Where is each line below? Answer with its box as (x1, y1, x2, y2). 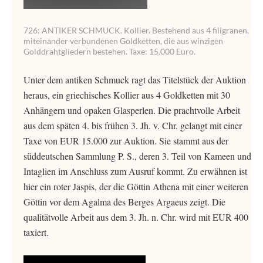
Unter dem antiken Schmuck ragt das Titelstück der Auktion (23, 73, 246, 86)
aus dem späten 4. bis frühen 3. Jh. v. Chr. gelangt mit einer (23, 119, 242, 131)
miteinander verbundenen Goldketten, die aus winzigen (23, 36, 223, 46)
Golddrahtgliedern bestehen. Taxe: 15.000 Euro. (23, 46, 195, 56)
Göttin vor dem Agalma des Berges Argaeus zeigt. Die (23, 195, 225, 208)
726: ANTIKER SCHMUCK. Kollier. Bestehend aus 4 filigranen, (23, 25, 249, 35)
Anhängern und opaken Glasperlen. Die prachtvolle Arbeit (23, 104, 240, 116)
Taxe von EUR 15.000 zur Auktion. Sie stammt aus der (23, 134, 228, 147)
